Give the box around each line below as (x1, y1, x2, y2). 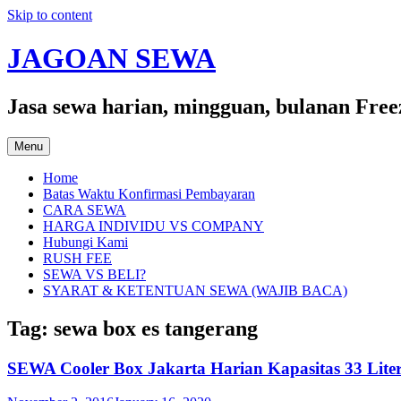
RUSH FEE (43, 250, 112, 266)
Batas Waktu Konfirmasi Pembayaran (43, 185, 255, 201)
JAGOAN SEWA (7, 42, 216, 75)
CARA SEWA (43, 201, 126, 218)
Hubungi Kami (43, 234, 128, 250)
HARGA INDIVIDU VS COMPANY (43, 218, 264, 234)
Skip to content (7, 7, 92, 22)
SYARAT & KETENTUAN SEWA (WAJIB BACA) (43, 282, 347, 298)
